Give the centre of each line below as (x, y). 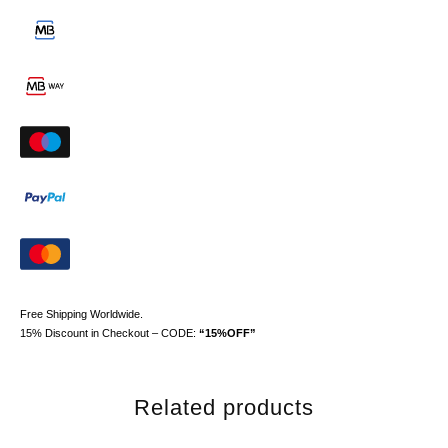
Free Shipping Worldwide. (81, 313)
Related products (224, 407)
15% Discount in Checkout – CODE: (109, 332)
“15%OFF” (227, 332)
